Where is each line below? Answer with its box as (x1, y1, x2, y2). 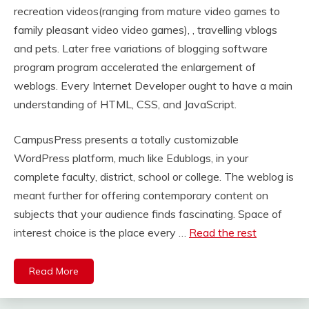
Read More (29, 265, 79, 278)
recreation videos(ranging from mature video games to (14, 4, 280, 19)
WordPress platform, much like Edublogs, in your (14, 151, 248, 166)
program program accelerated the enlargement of (14, 60, 256, 74)
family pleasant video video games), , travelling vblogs (14, 23, 277, 37)
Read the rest (189, 226, 257, 240)
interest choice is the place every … (14, 226, 189, 240)
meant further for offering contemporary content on (14, 188, 268, 203)
